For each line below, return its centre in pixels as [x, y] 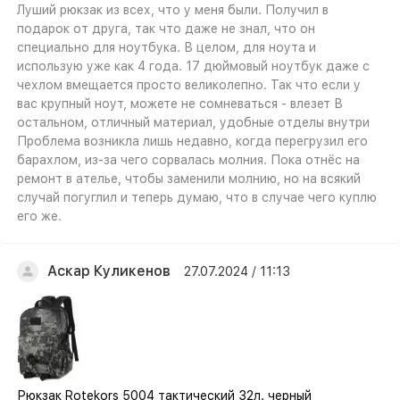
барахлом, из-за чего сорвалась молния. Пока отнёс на [188, 160]
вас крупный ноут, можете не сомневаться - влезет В [180, 104]
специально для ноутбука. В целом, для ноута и [167, 47]
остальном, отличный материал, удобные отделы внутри [193, 122]
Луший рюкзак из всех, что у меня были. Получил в [173, 10]
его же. [39, 216]
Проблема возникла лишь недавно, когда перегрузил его [192, 141]
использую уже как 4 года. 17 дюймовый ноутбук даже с [193, 66]
